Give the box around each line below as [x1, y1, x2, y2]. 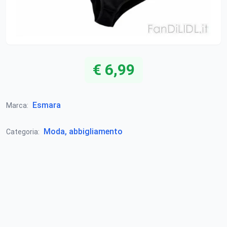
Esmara [32, 100, 61, 110]
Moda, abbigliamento [44, 127, 123, 136]
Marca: [6, 101, 28, 109]
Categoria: [6, 128, 40, 136]
